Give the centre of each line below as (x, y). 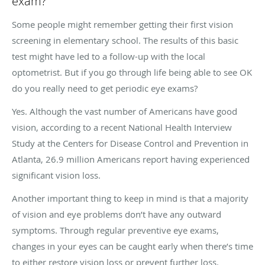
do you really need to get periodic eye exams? (105, 88)
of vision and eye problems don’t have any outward (117, 214)
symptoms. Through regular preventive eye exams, (115, 230)
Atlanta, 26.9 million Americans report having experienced (131, 159)
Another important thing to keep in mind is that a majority (130, 198)
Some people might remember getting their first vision (122, 24)
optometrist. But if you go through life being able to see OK (132, 72)
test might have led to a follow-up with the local (109, 56)
